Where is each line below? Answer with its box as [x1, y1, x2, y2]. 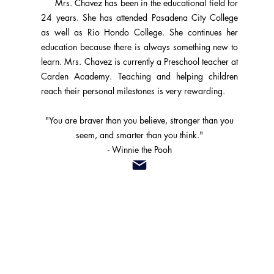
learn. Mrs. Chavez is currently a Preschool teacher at [41, 56, 239, 67]
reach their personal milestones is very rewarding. [41, 85, 228, 97]
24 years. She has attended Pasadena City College [41, 12, 239, 23]
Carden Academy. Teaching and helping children [41, 70, 239, 82]
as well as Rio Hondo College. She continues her [41, 26, 239, 38]
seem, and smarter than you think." [76, 129, 204, 141]
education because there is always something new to [41, 41, 239, 53]
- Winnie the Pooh [107, 144, 172, 155]
